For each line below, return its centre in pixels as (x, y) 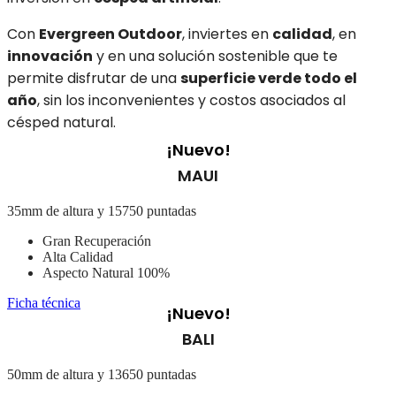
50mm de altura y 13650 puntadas (102, 374)
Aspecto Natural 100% (106, 272)
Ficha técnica (44, 302)
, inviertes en (227, 34)
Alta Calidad (78, 256)
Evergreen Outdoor (110, 34)
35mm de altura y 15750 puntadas (102, 210)
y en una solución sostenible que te (215, 56)
